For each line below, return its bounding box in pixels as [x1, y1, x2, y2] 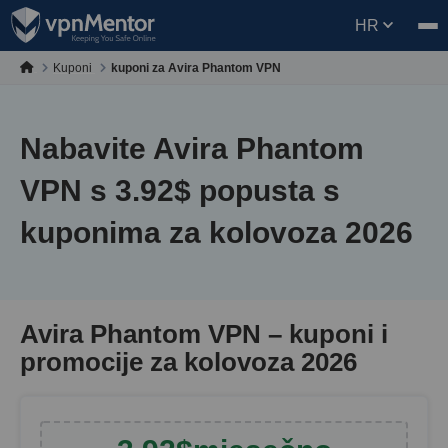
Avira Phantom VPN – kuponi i [20, 319, 388, 349]
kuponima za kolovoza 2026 [20, 216, 413, 249]
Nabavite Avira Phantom [20, 132, 364, 165]
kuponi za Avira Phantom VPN [111, 60, 281, 75]
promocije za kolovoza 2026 [20, 347, 357, 377]
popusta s [191, 174, 340, 207]
